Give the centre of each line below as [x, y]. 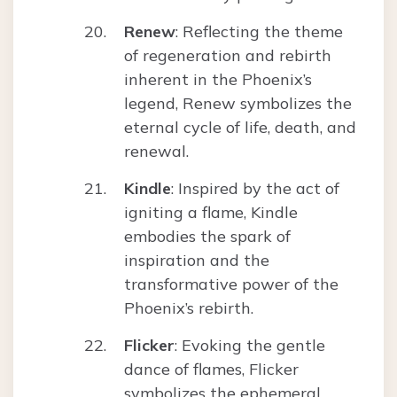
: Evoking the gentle [250, 346]
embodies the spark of [207, 237]
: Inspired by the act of [255, 189]
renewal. [156, 152]
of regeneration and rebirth [228, 56]
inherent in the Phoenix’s [218, 80]
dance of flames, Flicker [211, 370]
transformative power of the [231, 284]
